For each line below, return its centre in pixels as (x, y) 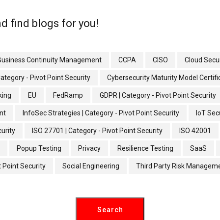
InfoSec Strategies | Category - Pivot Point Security (101, 113)
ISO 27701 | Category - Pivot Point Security (97, 130)
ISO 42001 (195, 130)
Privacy (89, 148)
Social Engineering (91, 166)
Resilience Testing (145, 148)
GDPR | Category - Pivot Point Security (158, 95)
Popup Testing (39, 148)
